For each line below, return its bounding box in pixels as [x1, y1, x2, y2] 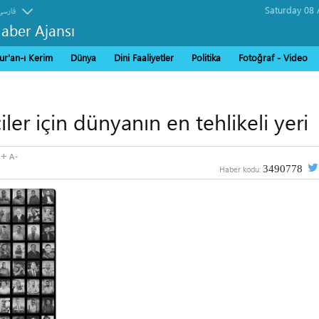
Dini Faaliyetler [114, 51, 174, 63]
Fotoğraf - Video [239, 51, 308, 63]
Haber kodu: [219, 164, 263, 174]
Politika [192, 51, 221, 63]
